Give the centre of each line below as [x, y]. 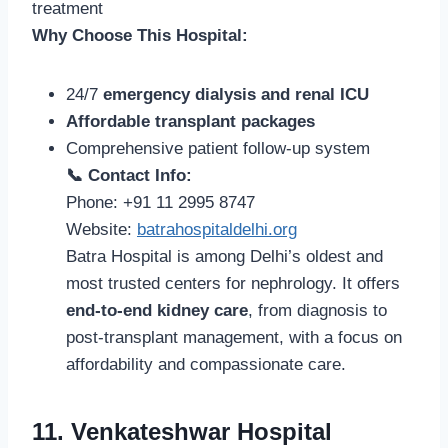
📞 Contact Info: [129, 175]
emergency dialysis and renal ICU [236, 94]
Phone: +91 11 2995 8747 [160, 202]
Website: [101, 229]
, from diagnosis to [317, 310]
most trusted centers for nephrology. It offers [233, 283]
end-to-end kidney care [157, 310]
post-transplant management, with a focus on [234, 337]
